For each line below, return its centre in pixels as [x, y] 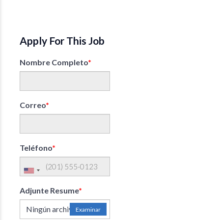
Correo [33, 105]
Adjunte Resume [49, 190]
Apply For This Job [62, 41]
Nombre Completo [54, 62]
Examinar [88, 209]
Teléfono [36, 148]
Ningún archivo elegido [65, 209]
